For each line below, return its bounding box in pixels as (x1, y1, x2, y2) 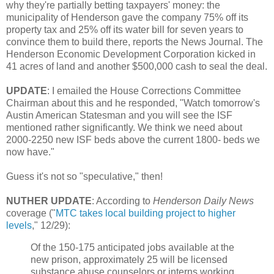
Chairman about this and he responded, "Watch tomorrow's (6, 97, 260, 108)
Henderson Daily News (153, 195, 254, 206)
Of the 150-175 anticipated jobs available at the (31, 242, 234, 253)
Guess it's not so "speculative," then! (6, 171, 163, 182)
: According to (92, 195, 153, 206)
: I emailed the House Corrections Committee (47, 85, 241, 96)
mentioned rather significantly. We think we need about (6, 122, 242, 133)
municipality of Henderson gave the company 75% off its (6, 12, 248, 23)
